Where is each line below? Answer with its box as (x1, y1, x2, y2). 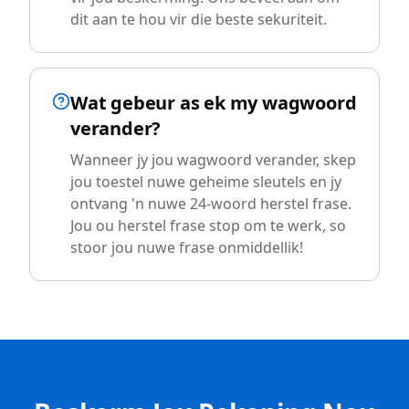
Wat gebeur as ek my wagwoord (70, 90, 357, 115)
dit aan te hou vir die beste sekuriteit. (70, 9, 327, 29)
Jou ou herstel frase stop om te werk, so (70, 215, 346, 236)
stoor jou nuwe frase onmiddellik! (70, 237, 303, 257)
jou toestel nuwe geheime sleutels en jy (70, 172, 341, 192)
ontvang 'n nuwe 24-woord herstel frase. (70, 194, 351, 214)
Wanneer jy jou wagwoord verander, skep (70, 150, 356, 170)
